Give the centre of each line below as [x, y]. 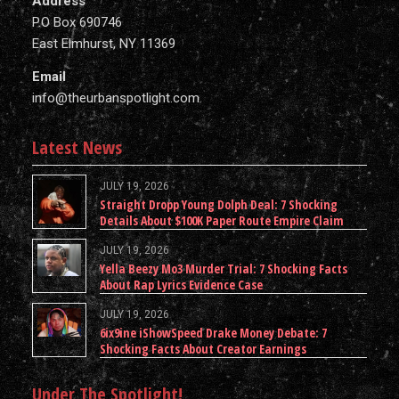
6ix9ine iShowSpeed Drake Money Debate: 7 [213, 332]
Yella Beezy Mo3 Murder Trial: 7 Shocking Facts [223, 268]
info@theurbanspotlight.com [115, 98]
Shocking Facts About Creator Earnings [203, 348]
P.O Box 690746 [77, 23]
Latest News [77, 147]
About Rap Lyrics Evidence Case [181, 284]
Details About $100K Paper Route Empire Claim [221, 220]
